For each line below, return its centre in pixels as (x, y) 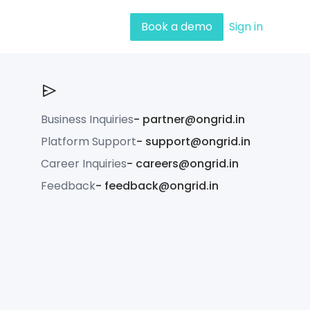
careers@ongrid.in (187, 164)
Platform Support (88, 142)
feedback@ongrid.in (161, 186)
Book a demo (177, 26)
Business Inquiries (87, 120)
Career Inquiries (83, 164)
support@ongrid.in (198, 142)
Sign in (246, 26)
